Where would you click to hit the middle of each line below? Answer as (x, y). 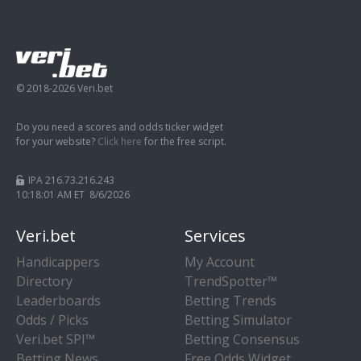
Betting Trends (230, 300)
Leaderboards (58, 300)
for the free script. (184, 141)
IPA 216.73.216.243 (71, 180)
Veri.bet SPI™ (56, 339)
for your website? (57, 141)
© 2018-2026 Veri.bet (64, 88)
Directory (44, 281)
